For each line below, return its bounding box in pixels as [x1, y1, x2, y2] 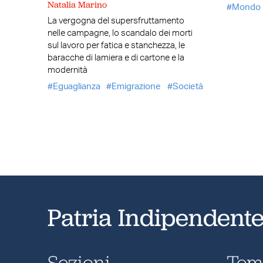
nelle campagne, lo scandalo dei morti [47, 28, 193, 38]
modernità [47, 65, 87, 75]
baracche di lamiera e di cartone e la [47, 53, 184, 62]
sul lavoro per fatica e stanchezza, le [47, 41, 185, 50]
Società [172, 82, 203, 92]
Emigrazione [112, 82, 161, 92]
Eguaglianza [52, 82, 100, 92]
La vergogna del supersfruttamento [47, 16, 184, 25]
